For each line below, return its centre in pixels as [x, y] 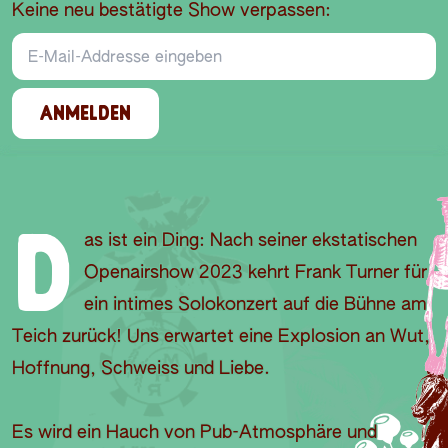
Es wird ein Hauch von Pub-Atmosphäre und [194, 433]
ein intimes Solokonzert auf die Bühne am [255, 305]
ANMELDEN [85, 113]
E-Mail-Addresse [79, 37]
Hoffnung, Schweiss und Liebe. [141, 369]
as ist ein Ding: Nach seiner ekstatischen [250, 241]
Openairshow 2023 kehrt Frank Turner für [255, 273]
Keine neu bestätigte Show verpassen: [171, 11]
